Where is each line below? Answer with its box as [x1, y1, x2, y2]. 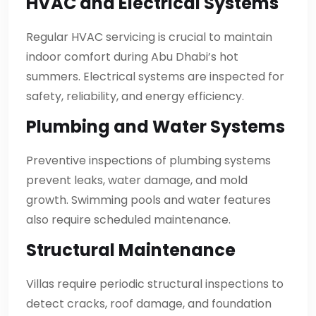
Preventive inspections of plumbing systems [26, 152, 271, 169]
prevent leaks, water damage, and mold [26, 171, 248, 188]
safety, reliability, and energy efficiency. [26, 87, 244, 104]
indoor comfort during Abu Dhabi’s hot [26, 48, 238, 65]
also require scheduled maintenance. [26, 211, 231, 228]
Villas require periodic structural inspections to [26, 275, 284, 292]
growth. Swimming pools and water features [26, 191, 271, 208]
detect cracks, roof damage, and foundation [26, 295, 272, 312]
